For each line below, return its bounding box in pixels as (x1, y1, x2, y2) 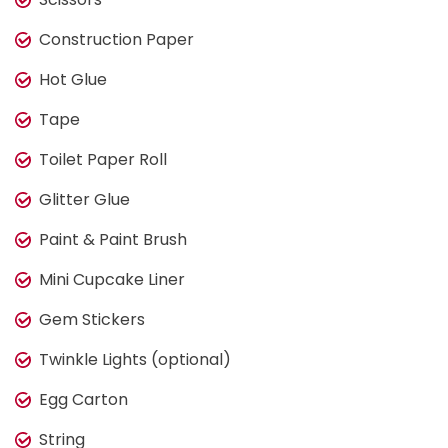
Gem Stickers (39, 307, 145, 331)
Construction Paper (39, 27, 194, 51)
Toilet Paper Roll (39, 147, 167, 171)
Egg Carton (39, 387, 128, 411)
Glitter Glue (39, 187, 130, 211)
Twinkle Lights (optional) (39, 347, 231, 371)
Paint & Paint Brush (39, 227, 187, 251)
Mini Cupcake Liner (39, 267, 185, 291)
